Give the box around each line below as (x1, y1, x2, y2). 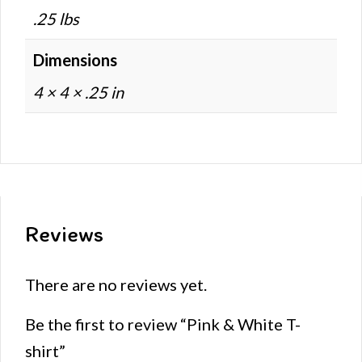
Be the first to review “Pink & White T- (25, 314, 301, 335)
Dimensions (33, 49, 117, 69)
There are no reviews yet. (25, 275, 207, 295)
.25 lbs (33, 8, 79, 28)
